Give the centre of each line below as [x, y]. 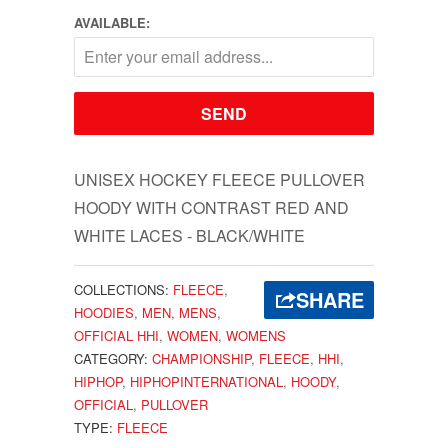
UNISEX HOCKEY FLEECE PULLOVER [219, 179]
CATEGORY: [111, 358]
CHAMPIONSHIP [201, 358]
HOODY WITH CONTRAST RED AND [211, 207]
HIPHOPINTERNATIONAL [206, 381]
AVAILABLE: [112, 22]
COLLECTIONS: [121, 289]
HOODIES [104, 312]
